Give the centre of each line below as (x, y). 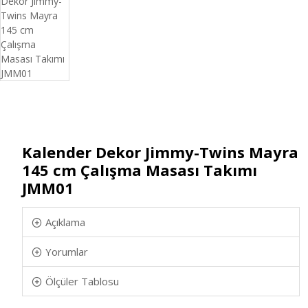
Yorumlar (67, 252)
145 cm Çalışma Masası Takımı (140, 170)
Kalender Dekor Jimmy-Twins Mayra (160, 152)
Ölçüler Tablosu (82, 281)
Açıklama (65, 222)
